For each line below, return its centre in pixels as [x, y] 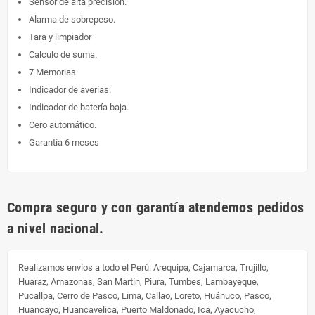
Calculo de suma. [63, 54]
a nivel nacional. [56, 228]
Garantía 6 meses [64, 142]
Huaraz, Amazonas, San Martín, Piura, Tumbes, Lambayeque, [139, 281]
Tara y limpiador [60, 37]
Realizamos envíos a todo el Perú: [85, 267]
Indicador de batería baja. [79, 107]
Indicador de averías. [70, 89]
